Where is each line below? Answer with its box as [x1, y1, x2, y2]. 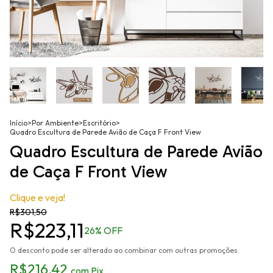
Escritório [83, 118, 116, 128]
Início [10, 118, 27, 128]
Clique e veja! [10, 191, 65, 204]
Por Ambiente [32, 118, 79, 128]
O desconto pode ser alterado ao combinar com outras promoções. [10, 246, 239, 255]
